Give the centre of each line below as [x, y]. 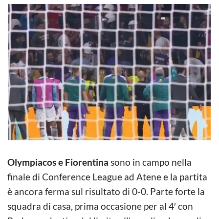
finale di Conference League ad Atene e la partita [107, 176]
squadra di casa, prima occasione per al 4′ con [100, 206]
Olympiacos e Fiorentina [58, 162]
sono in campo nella [150, 162]
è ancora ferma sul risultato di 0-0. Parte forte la [106, 191]
